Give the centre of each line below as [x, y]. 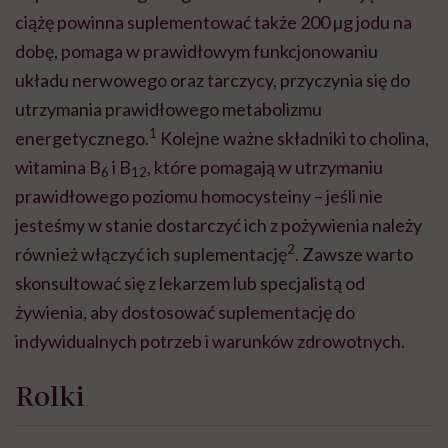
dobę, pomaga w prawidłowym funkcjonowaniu [196, 50]
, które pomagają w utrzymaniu [265, 166]
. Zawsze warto [354, 253]
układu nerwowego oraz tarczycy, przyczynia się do [212, 79]
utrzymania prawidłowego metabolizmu [168, 108]
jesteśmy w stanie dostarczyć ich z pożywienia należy [218, 224]
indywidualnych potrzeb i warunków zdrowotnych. [210, 340]
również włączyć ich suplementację [151, 253]
